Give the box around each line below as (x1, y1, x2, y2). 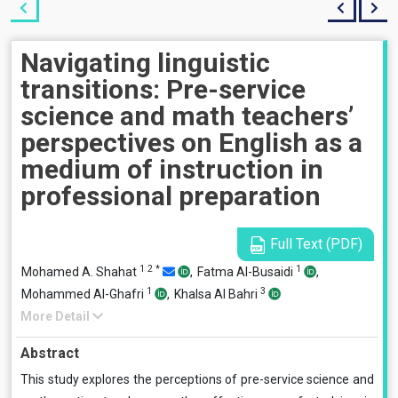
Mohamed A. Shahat (21, 265, 139, 279)
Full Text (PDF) (267, 235, 362, 252)
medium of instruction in (20, 154, 323, 185)
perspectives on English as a (20, 127, 362, 158)
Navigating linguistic (20, 47, 270, 78)
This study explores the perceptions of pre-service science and (20, 372, 374, 386)
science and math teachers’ (20, 100, 354, 131)
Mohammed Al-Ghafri (21, 287, 147, 301)
